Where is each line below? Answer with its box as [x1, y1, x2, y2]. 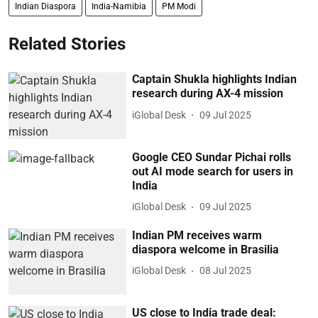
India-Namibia [92, 1, 146, 12]
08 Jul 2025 [199, 265, 252, 277]
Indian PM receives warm [132, 228, 263, 242]
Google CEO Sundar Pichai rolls [132, 150, 292, 164]
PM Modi [162, 1, 196, 12]
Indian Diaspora [15, 1, 76, 12]
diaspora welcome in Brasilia [132, 242, 280, 256]
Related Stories [9, 34, 126, 55]
